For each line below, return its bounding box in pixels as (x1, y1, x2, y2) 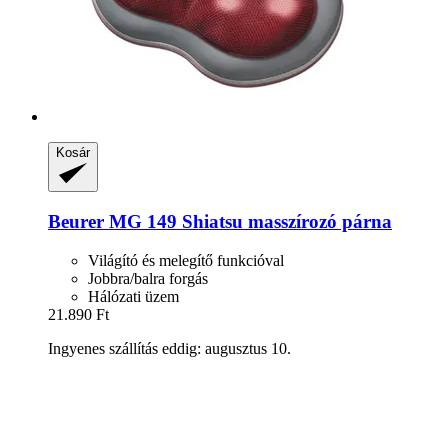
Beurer (48, 211, 104, 233)
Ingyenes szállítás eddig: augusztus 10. (48, 339, 291, 357)
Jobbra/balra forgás (88, 269, 208, 287)
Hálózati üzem (88, 287, 179, 305)
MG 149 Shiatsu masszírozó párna (104, 211, 392, 233)
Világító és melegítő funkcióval (88, 251, 284, 269)
